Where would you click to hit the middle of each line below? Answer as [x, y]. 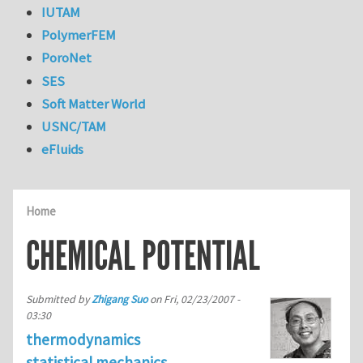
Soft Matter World [94, 103]
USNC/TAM [74, 127]
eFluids [63, 149]
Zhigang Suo [120, 299]
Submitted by [59, 299]
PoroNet [67, 58]
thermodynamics [83, 339]
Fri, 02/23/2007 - [202, 299]
